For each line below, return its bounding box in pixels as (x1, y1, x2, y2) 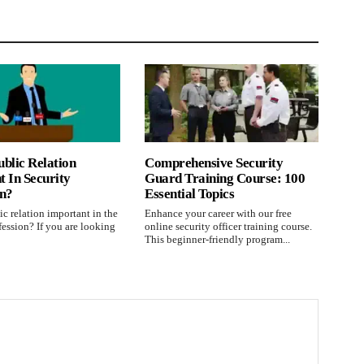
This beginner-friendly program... (145, 233, 290, 246)
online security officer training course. (145, 220, 312, 233)
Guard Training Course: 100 (145, 171, 305, 187)
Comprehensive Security (145, 155, 283, 171)
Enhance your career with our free (145, 207, 292, 220)
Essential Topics (145, 186, 234, 202)
